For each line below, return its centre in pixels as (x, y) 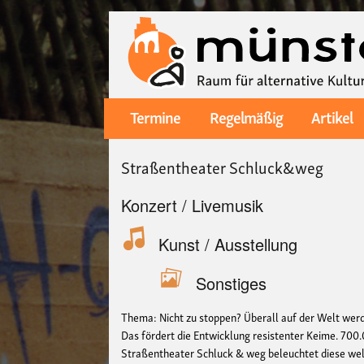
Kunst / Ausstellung (228, 244)
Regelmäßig (246, 117)
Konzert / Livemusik (193, 205)
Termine (156, 117)
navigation (133, 140)
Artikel (331, 117)
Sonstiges (232, 283)
